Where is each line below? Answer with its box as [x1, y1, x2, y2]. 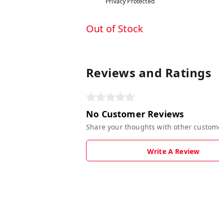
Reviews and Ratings [86, 64, 212, 81]
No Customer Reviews [86, 108, 184, 120]
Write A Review [147, 146, 200, 156]
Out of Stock [86, 22, 144, 35]
